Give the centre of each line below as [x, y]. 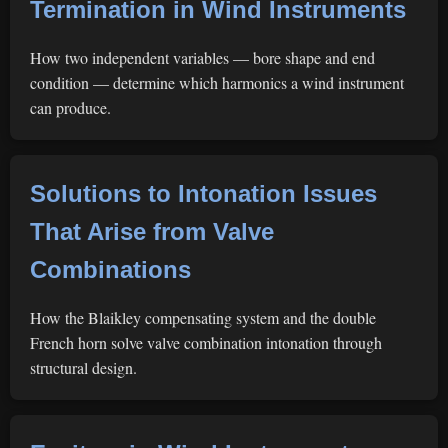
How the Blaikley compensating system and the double [203, 317]
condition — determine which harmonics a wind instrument [217, 82]
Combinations [110, 269]
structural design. [83, 367]
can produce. [70, 107]
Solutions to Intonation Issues [203, 193]
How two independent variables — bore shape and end [202, 57]
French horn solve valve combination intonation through [206, 342]
